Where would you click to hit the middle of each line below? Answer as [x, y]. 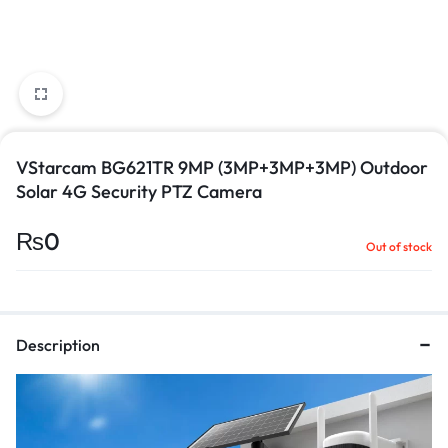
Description [58, 345]
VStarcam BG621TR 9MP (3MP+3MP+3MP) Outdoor [222, 167]
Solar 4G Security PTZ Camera [139, 191]
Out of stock [399, 246]
